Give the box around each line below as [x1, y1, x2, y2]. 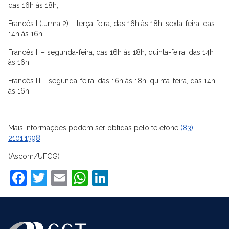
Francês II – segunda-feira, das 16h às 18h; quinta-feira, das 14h [8, 48, 214, 56]
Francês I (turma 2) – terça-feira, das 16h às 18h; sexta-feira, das [8, 19, 215, 28]
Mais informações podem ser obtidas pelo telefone [8, 123, 180, 132]
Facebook [27, 168, 100, 187]
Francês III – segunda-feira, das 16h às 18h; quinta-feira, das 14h [8, 76, 215, 85]
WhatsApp [88, 168, 167, 187]
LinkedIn [108, 168, 172, 187]
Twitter [47, 168, 99, 187]
